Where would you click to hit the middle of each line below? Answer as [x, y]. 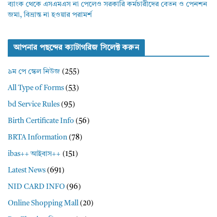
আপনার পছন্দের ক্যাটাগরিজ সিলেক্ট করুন [76, 48]
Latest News [27, 171]
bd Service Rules [34, 105]
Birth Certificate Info [41, 122]
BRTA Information [38, 138]
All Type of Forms [36, 89]
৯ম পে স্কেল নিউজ [34, 72]
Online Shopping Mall [43, 204]
